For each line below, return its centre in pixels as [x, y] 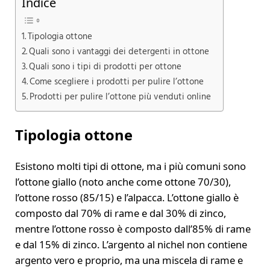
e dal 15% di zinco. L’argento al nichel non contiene [131, 244]
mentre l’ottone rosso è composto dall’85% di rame [133, 228]
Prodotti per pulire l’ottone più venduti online [120, 97]
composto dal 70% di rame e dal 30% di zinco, [120, 213]
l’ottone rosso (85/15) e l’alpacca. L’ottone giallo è [127, 197]
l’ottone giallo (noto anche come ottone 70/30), [123, 181]
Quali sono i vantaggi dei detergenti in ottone [119, 52]
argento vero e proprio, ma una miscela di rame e [129, 260]
